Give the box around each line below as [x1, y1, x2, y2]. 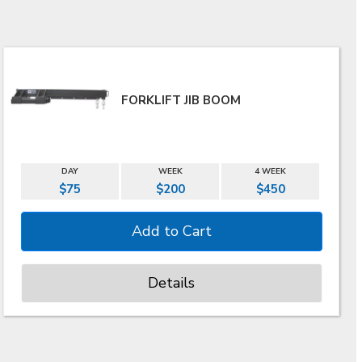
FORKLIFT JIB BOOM [120, 92, 241, 108]
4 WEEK [255, 166, 287, 177]
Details [148, 273, 196, 293]
